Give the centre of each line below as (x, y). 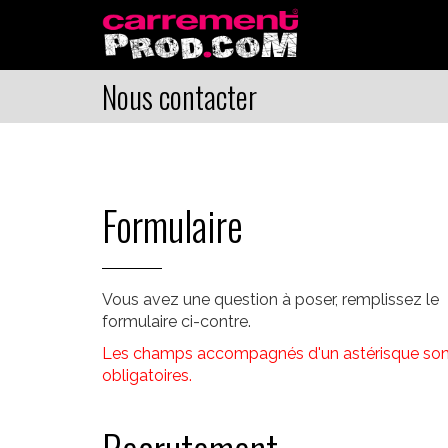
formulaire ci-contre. (176, 321)
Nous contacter (179, 96)
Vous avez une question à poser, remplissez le (270, 299)
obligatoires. (147, 375)
